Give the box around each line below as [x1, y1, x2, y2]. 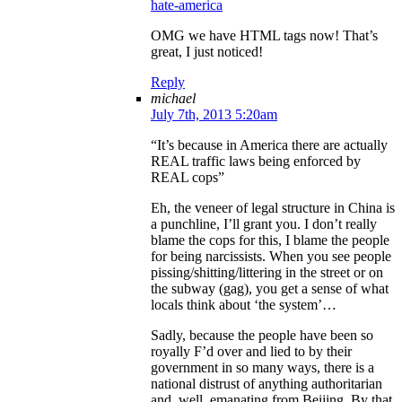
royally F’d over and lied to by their [151, 344, 352, 360]
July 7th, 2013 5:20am [151, 107, 277, 123]
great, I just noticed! [151, 44, 263, 60]
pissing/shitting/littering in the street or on [151, 265, 383, 281]
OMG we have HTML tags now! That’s [151, 28, 378, 44]
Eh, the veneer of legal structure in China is [151, 200, 395, 216]
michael [151, 91, 196, 107]
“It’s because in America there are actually [151, 137, 388, 153]
